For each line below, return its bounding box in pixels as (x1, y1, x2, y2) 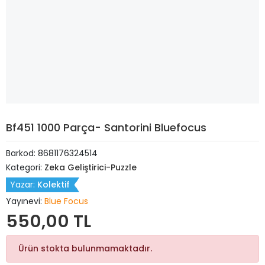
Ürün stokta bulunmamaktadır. (18, 243, 152, 254)
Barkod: (6, 147, 38, 159)
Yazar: (10, 179, 37, 190)
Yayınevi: (6, 195, 44, 207)
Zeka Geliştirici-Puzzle (44, 161, 137, 173)
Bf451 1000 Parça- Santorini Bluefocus (6, 120, 206, 135)
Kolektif (37, 179, 70, 190)
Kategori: (6, 161, 44, 173)
